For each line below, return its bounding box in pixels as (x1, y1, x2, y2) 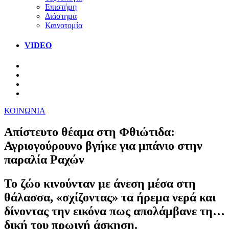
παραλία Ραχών (4, 153, 84, 167)
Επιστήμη (45, 2, 77, 11)
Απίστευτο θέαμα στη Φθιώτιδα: (4, 125, 175, 139)
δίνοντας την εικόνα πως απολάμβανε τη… (4, 204, 225, 218)
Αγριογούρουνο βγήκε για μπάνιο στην (4, 139, 202, 153)
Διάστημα (45, 11, 77, 20)
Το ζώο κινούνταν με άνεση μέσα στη (4, 177, 196, 191)
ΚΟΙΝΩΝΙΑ (4, 106, 45, 115)
